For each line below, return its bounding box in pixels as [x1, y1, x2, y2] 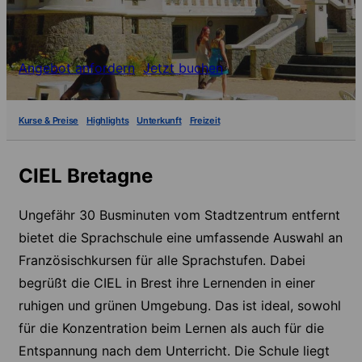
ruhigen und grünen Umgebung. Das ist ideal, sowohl [19, 297, 341, 314]
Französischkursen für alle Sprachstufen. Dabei [19, 251, 305, 268]
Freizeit [189, 114, 221, 126]
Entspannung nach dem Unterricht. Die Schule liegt [19, 342, 330, 359]
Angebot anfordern [19, 60, 135, 76]
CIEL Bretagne [19, 164, 153, 187]
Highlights [86, 114, 129, 126]
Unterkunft [137, 114, 182, 126]
